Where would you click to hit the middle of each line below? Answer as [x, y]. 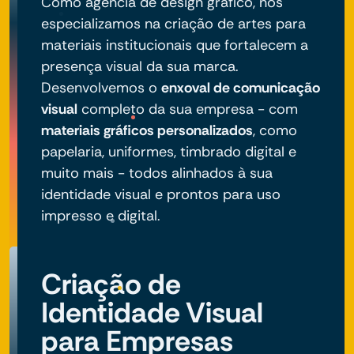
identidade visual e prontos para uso [161, 194]
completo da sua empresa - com [188, 109]
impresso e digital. [101, 215]
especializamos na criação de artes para [173, 23]
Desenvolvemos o [101, 87]
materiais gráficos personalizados [147, 130]
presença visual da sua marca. [140, 66]
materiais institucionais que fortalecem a [175, 45]
